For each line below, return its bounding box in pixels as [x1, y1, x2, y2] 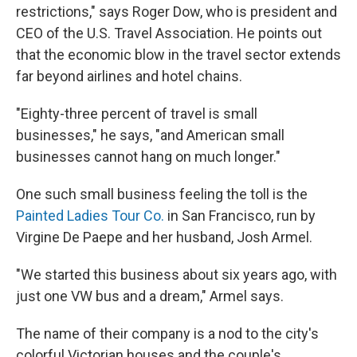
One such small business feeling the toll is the [16, 186, 308, 202]
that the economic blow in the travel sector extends [16, 46, 341, 63]
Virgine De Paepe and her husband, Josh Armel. [16, 229, 312, 245]
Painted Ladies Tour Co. [16, 207, 164, 224]
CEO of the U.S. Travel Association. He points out [16, 25, 322, 41]
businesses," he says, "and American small [16, 127, 284, 143]
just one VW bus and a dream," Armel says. [16, 288, 284, 304]
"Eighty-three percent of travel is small [16, 105, 257, 122]
